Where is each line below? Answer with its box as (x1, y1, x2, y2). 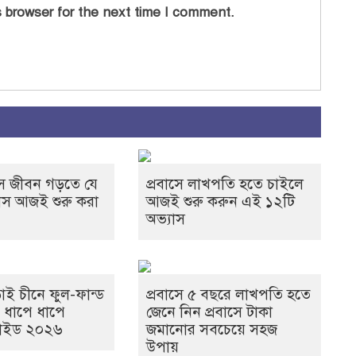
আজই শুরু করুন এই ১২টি (145, 192, 295, 211)
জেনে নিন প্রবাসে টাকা (145, 303, 273, 322)
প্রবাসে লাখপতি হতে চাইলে (145, 175, 304, 194)
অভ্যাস (145, 210, 185, 229)
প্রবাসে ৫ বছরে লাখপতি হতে (145, 285, 311, 304)
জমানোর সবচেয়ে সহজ (145, 320, 277, 339)
